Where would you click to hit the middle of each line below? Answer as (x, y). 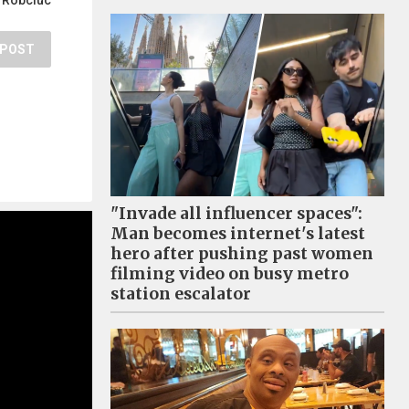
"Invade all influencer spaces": (236, 214)
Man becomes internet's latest (238, 234)
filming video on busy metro (230, 274)
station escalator (181, 294)
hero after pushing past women (242, 254)
